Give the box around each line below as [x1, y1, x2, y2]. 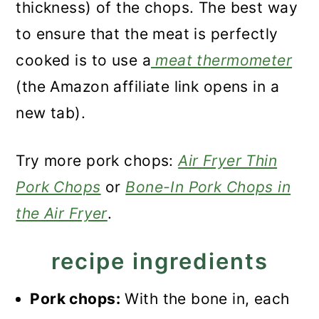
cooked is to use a [16, 51, 151, 70]
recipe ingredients [51, 248, 268, 275]
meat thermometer [150, 51, 293, 70]
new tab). [16, 104, 86, 122]
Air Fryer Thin [178, 152, 278, 170]
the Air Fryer [16, 204, 108, 223]
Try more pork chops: [16, 152, 179, 170]
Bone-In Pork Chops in [125, 178, 291, 197]
